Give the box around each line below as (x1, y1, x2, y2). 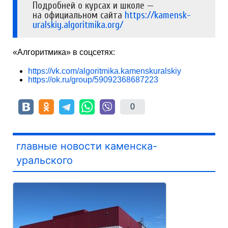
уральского (16, 154, 73, 166)
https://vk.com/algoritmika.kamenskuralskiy (28, 66, 181, 75)
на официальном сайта (33, 9, 125, 21)
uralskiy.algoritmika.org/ (33, 19, 123, 31)
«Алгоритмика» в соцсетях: (13, 47, 115, 56)
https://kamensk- (125, 9, 191, 21)
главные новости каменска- (16, 139, 157, 152)
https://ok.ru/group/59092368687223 (28, 75, 158, 84)
